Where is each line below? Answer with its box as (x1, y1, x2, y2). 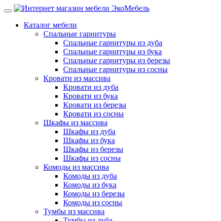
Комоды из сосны (63, 198, 122, 207)
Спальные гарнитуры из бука (63, 47, 162, 56)
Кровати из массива (43, 74, 110, 82)
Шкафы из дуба (63, 127, 115, 136)
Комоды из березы (63, 189, 125, 198)
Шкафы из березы (63, 145, 123, 153)
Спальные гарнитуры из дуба (63, 38, 162, 47)
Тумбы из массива (43, 207, 105, 216)
